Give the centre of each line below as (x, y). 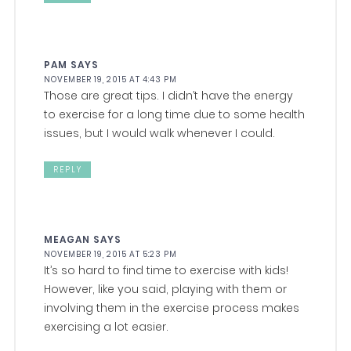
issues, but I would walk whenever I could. (160, 134)
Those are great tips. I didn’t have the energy (169, 96)
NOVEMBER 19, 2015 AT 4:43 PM (111, 80)
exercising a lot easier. (107, 327)
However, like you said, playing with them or (166, 289)
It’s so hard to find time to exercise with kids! (166, 271)
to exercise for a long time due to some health (175, 115)
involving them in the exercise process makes (172, 308)
